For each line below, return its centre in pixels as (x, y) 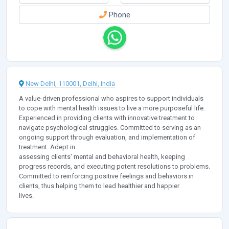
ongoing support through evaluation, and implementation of (107, 138)
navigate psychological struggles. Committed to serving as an (110, 128)
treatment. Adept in (47, 147)
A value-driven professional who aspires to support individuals (111, 99)
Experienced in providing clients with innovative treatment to (107, 118)
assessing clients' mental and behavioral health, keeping (102, 157)
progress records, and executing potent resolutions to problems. (114, 167)
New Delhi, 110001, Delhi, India (70, 84)
